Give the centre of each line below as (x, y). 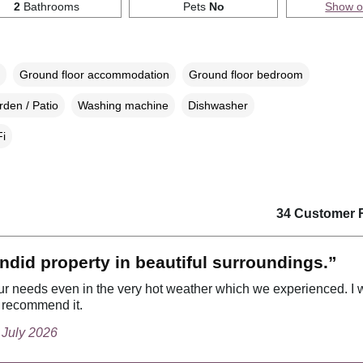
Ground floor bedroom (246, 74)
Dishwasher (218, 105)
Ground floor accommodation (94, 74)
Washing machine (123, 105)
